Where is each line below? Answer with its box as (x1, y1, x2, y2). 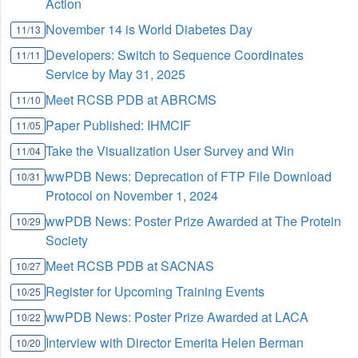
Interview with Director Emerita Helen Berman (46, 332, 304, 352)
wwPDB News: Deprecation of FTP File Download (46, 166, 332, 185)
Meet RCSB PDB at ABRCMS (46, 89, 217, 109)
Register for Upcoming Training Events (46, 281, 265, 300)
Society (46, 230, 89, 249)
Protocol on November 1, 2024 (46, 185, 219, 205)
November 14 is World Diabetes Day (46, 19, 253, 38)
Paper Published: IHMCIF (46, 115, 192, 134)
